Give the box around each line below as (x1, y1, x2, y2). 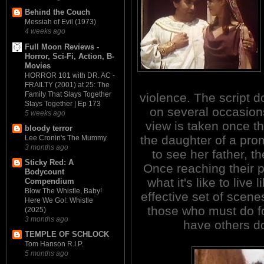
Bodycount (25, 167, 64, 177)
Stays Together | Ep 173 (25, 99, 101, 108)
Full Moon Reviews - (25, 42, 99, 51)
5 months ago (25, 249, 68, 258)
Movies (25, 61, 51, 70)
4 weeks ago (25, 27, 65, 35)
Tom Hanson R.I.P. (25, 240, 83, 249)
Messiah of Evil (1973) (25, 18, 96, 27)
